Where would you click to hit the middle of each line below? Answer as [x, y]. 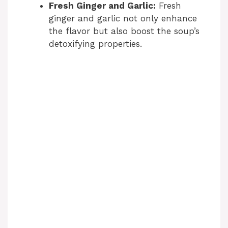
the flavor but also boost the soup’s [124, 31]
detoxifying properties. [95, 44]
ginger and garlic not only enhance [123, 19]
